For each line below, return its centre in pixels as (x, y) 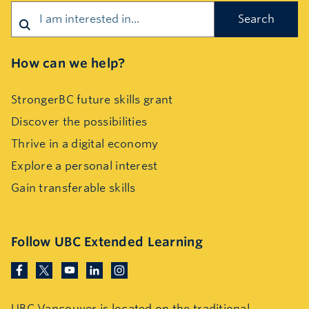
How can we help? (68, 63)
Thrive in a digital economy (85, 143)
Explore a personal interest (84, 166)
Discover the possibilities (79, 121)
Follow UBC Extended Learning (107, 241)
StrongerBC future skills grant (92, 99)
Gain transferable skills (73, 188)
